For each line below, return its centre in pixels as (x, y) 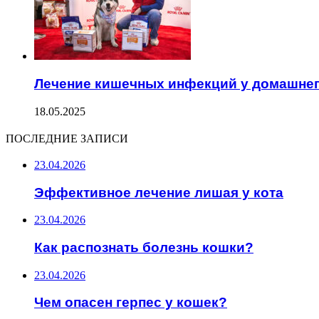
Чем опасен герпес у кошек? (131, 303)
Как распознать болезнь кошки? (144, 248)
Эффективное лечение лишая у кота (159, 192)
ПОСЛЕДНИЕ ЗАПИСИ (67, 138)
